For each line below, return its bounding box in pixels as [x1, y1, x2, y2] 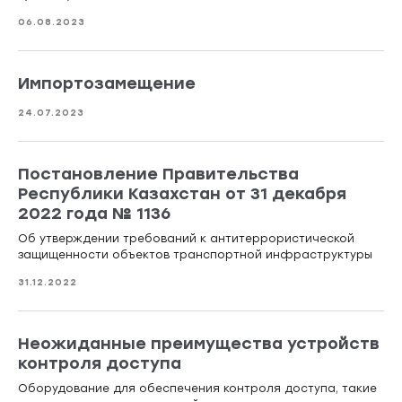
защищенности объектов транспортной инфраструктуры [18, 249, 372, 262]
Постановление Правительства [18, 164, 299, 185]
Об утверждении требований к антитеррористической [18, 232, 354, 246]
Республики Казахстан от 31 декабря [18, 184, 346, 205]
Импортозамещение [18, 74, 196, 94]
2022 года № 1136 [18, 204, 170, 224]
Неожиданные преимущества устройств [18, 334, 380, 354]
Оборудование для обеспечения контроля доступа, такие [18, 382, 377, 396]
